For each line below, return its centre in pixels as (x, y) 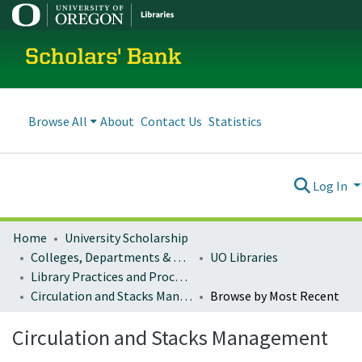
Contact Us (171, 121)
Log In (332, 185)
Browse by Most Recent (275, 296)
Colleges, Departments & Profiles (179, 257)
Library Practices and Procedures (181, 276)
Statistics (235, 121)
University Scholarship (126, 238)
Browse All (58, 121)
